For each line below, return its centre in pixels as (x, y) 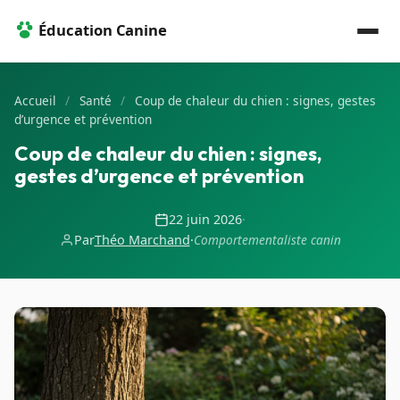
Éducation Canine (103, 30)
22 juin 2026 (205, 219)
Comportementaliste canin (267, 240)
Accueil (35, 100)
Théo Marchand (142, 240)
